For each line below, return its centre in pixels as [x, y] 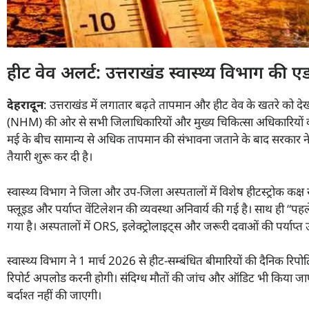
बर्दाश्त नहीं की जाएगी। [54, 295]
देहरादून [25, 105]
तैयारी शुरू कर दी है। [50, 157]
